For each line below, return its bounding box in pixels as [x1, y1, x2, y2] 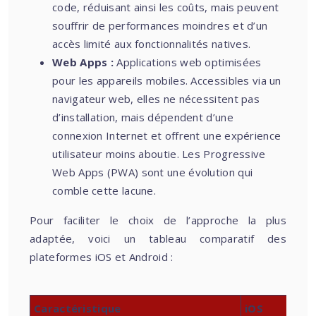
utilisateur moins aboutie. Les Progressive [52, 147, 266, 161]
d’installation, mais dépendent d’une [52, 110, 233, 124]
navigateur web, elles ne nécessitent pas [52, 92, 260, 106]
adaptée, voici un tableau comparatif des [30, 231, 286, 245]
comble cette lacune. [52, 183, 157, 197]
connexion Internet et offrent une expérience [52, 128, 281, 142]
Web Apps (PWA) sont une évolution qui [52, 165, 253, 179]
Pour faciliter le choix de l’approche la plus [30, 213, 286, 227]
